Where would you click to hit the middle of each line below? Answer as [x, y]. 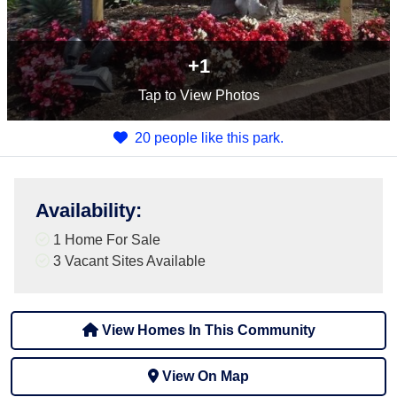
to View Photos [210, 95]
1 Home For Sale [105, 240]
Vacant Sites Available [135, 261]
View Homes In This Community [206, 330]
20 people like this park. [209, 138]
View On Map [206, 376]
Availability [86, 210]
